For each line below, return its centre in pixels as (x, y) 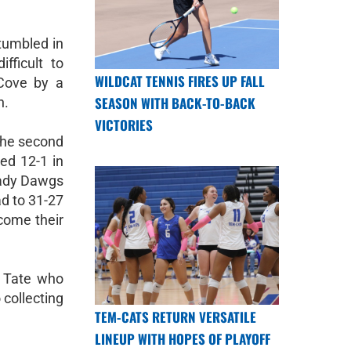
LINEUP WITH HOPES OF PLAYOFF (183, 338)
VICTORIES (124, 125)
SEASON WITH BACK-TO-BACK (175, 103)
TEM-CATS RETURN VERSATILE (175, 317)
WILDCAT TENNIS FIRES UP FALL (180, 81)
